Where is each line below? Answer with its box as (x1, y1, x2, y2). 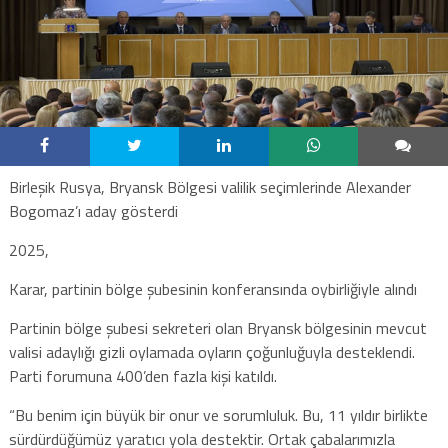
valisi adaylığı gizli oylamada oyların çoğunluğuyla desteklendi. (8, 339, 415, 364)
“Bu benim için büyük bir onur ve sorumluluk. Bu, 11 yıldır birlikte (8, 402, 428, 427)
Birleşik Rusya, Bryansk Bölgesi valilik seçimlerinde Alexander (8, 174, 411, 199)
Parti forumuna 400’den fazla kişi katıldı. (8, 363, 277, 388)
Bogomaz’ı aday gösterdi (8, 198, 178, 223)
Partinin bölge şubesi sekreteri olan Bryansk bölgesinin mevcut (8, 315, 427, 340)
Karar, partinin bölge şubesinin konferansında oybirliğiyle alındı (8, 276, 417, 301)
